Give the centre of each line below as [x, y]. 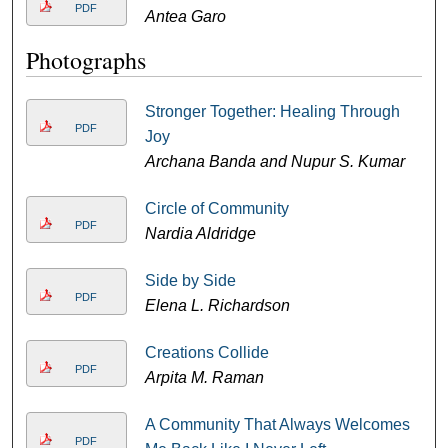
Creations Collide [206, 352]
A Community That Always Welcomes [277, 424]
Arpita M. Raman [204, 377]
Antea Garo [185, 16]
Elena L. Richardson [217, 305]
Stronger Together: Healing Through [272, 111]
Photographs [86, 60]
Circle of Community [216, 208]
